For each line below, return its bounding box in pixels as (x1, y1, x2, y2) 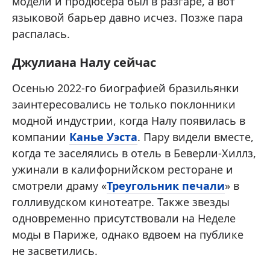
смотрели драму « (12, 178, 107, 193)
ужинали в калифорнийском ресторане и (12, 162, 233, 177)
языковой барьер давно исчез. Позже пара (12, 10, 243, 25)
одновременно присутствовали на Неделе (12, 211, 236, 225)
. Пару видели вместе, (137, 130, 254, 144)
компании (12, 130, 69, 144)
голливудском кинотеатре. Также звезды (12, 195, 230, 209)
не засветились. (12, 243, 98, 258)
